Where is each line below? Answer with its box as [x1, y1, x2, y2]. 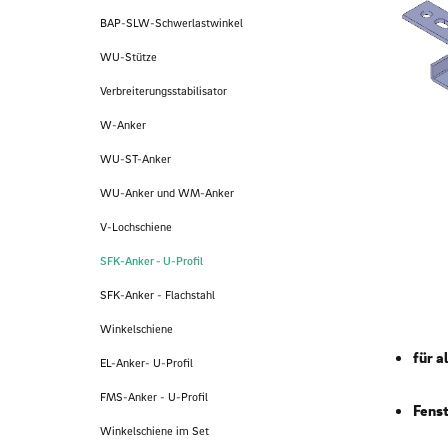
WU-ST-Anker [100, 151, 171, 167]
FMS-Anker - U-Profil [100, 389, 208, 405]
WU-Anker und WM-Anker [100, 185, 234, 201]
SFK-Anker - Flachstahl [100, 287, 215, 303]
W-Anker [100, 117, 146, 133]
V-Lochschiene [100, 219, 172, 235]
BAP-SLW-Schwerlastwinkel [100, 15, 243, 31]
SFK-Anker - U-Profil [100, 253, 203, 269]
